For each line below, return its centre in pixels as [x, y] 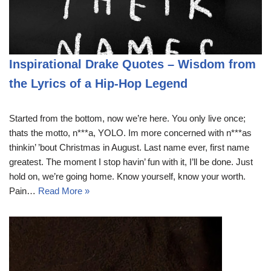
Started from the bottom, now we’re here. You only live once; [127, 118]
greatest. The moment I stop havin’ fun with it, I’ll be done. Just [131, 162]
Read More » [64, 191]
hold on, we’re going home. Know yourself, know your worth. [127, 176]
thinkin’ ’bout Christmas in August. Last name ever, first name [129, 147]
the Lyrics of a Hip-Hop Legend [98, 83]
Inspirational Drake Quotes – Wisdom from [132, 64]
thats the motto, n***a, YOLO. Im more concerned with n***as [130, 132]
